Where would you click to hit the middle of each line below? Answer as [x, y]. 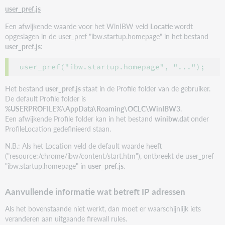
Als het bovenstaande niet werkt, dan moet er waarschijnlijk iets [103, 209]
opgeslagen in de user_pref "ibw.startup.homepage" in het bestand [107, 36]
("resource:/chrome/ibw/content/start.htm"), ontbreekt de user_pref [110, 156]
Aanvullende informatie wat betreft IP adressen [95, 192]
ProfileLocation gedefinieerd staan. [58, 128]
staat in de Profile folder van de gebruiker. [147, 88]
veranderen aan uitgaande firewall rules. [66, 219]
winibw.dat [173, 118]
